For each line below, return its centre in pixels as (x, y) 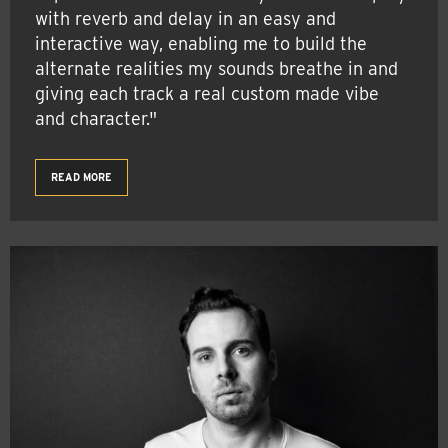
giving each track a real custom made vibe (207, 94)
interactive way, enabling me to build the (201, 44)
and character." (96, 119)
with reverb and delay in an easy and (185, 19)
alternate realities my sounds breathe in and (216, 69)
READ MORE (81, 177)
